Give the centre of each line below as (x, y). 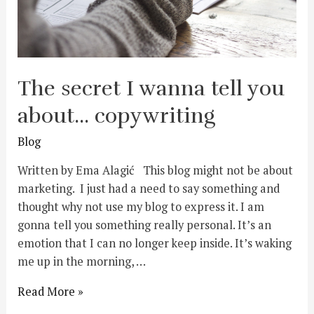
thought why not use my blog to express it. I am (141, 207)
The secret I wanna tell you (151, 88)
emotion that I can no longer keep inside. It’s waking (155, 244)
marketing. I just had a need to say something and (149, 189)
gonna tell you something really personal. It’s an (145, 225)
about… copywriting (120, 116)
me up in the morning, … (82, 262)
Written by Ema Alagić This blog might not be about (156, 171)
